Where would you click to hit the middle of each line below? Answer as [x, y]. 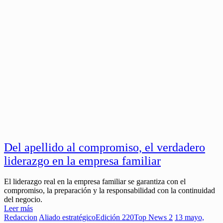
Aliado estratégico [67, 218]
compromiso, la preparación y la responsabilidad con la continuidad [110, 191]
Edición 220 [115, 218]
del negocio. [23, 200]
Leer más [18, 209]
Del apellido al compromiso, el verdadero [105, 147]
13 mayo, [189, 218]
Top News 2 [153, 218]
